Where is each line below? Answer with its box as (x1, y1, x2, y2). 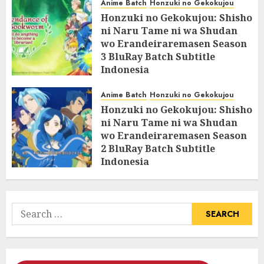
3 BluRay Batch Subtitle (101, 49, 215, 63)
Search (11, 202, 42, 216)
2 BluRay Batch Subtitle (101, 141, 215, 155)
